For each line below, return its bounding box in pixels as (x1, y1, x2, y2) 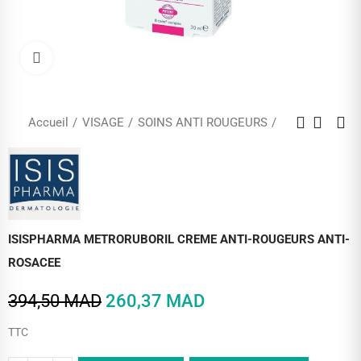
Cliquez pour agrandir (52, 52, 151, 64)
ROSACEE (8, 255, 60, 270)
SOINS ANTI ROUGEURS (138, 115, 268, 130)
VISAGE (82, 115, 124, 130)
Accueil (28, 115, 68, 130)
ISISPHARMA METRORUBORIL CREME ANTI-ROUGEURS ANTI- (8, 232, 350, 247)
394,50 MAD (8, 291, 102, 311)
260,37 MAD (106, 291, 205, 311)
